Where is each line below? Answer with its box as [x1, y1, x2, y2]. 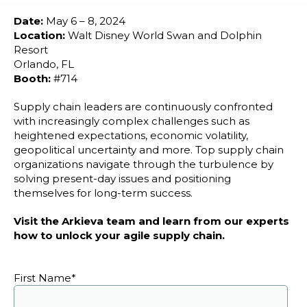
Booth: [14, 72, 51, 85]
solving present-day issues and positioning [14, 172, 231, 185]
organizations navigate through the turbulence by [14, 158, 273, 171]
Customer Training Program [21, 25, 162, 37]
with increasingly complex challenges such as [14, 114, 249, 127]
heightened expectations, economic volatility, [14, 129, 248, 142]
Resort [14, 43, 48, 56]
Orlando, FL [14, 58, 74, 71]
